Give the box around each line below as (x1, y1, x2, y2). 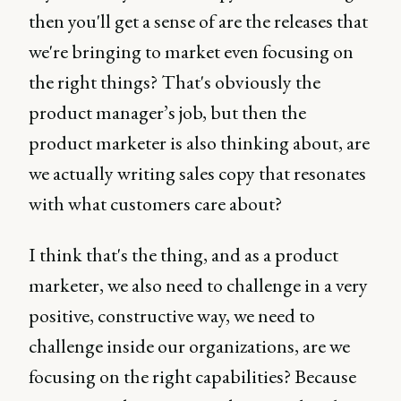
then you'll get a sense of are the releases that (29, 8, 368, 34)
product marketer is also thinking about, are (29, 130, 370, 156)
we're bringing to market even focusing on (29, 38, 354, 64)
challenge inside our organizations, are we (29, 333, 350, 359)
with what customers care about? (29, 191, 282, 217)
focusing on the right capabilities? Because (29, 363, 356, 389)
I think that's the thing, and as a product (29, 242, 338, 268)
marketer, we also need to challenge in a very (29, 272, 368, 298)
